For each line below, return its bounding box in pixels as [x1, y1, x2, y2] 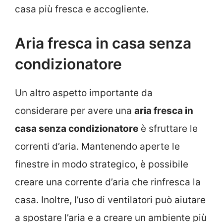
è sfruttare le [138, 122, 198, 134]
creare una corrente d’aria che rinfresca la [15, 176, 201, 188]
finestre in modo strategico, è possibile [15, 158, 188, 170]
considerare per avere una [15, 105, 134, 116]
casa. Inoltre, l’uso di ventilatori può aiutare [15, 194, 206, 206]
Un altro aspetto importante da [15, 87, 153, 99]
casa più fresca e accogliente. [15, 3, 149, 15]
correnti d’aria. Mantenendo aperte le [15, 140, 180, 152]
